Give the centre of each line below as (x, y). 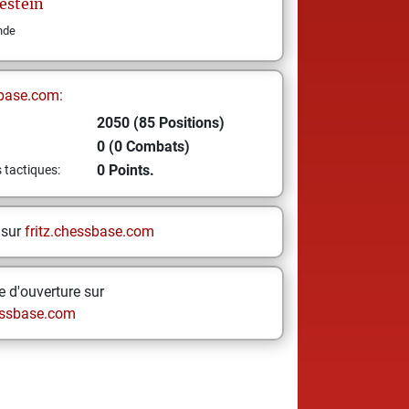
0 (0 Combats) (143, 147)
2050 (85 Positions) (160, 123)
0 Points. (125, 170)
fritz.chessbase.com (89, 231)
